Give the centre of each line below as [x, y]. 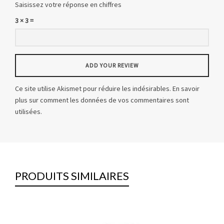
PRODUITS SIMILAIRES [72, 176]
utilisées [28, 112]
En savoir [186, 89]
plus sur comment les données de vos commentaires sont [102, 100]
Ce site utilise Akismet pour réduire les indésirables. [94, 89]
